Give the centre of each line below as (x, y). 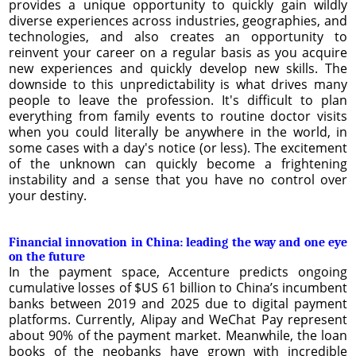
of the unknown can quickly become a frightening (178, 163)
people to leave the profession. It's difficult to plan (178, 100)
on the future (47, 256)
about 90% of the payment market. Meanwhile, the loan (178, 335)
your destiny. (48, 195)
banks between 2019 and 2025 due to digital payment (178, 303)
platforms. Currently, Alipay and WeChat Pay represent (178, 319)
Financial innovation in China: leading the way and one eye (178, 242)
